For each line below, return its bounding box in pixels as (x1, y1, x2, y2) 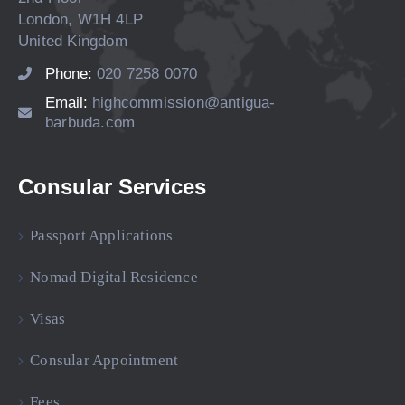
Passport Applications (30, 226, 174, 244)
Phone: (45, 64, 97, 82)
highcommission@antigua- (92, 93, 276, 111)
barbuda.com (45, 113, 136, 131)
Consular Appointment (30, 351, 179, 369)
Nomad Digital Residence (30, 268, 198, 286)
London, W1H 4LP (18, 10, 143, 28)
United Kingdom (18, 32, 127, 50)
